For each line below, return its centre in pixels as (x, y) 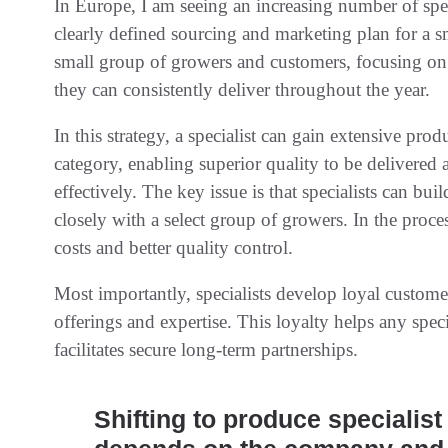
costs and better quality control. (173, 247)
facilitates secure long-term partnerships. (206, 349)
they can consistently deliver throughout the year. (242, 89)
